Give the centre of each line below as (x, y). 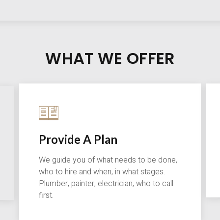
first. (46, 196)
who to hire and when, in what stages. (102, 172)
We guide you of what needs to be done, (108, 160)
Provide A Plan (78, 139)
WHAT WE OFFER (110, 58)
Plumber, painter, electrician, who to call (106, 184)
